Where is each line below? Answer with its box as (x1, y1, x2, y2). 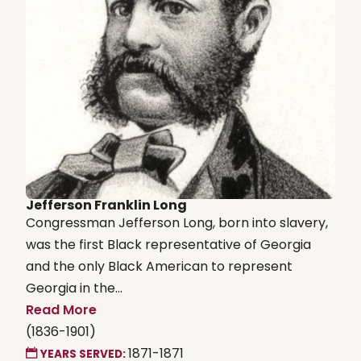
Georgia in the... (26, 278, 122, 297)
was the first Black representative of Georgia (26, 234, 311, 254)
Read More (26, 300, 97, 319)
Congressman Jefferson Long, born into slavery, (26, 213, 328, 232)
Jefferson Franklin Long (26, 195, 187, 214)
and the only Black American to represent (26, 256, 293, 276)
